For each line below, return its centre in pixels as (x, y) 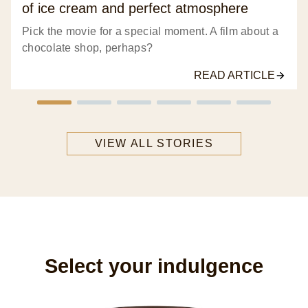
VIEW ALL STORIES (154, 143)
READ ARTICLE (234, 75)
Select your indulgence (154, 266)
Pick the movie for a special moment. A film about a (151, 31)
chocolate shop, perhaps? (88, 47)
